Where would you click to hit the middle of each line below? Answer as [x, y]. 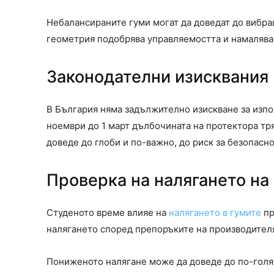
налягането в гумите [215, 213]
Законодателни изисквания [157, 77]
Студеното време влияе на [108, 213]
